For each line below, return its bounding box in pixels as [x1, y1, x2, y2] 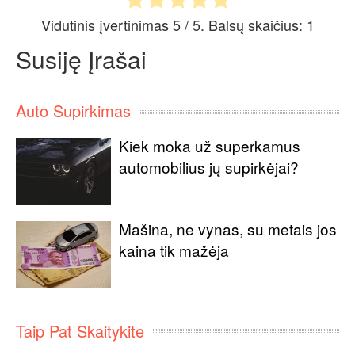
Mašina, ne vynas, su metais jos [119, 218, 337, 240]
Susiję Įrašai [16, 42, 147, 77]
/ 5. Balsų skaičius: [180, 14, 307, 36]
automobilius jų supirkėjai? [119, 156, 299, 178]
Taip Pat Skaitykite [16, 319, 144, 343]
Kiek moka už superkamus [119, 135, 300, 157]
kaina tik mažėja [119, 239, 229, 261]
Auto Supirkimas [16, 99, 131, 123]
